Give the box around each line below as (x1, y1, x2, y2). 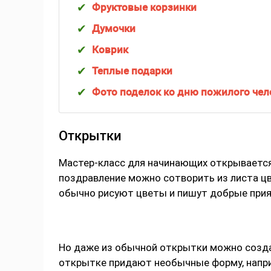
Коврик (92, 44, 128, 56)
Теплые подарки (92, 65, 172, 77)
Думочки (92, 22, 135, 35)
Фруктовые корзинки (92, 1, 197, 14)
